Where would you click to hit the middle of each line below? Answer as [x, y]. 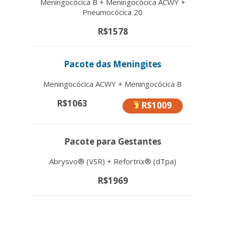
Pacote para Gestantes [113, 141]
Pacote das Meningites [113, 64]
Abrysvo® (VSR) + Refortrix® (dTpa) [113, 161]
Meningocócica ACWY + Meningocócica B [113, 84]
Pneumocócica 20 [113, 12]
